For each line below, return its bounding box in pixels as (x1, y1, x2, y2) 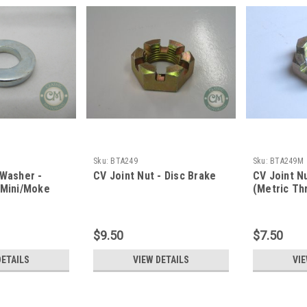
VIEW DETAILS (132, 254, 189, 265)
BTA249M (270, 156, 304, 166)
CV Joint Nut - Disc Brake (93, 169, 217, 182)
